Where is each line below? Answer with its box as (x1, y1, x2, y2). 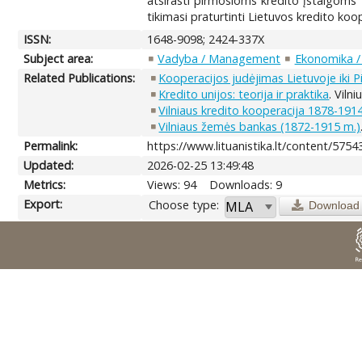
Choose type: (149, 196, 220, 213)
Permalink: (23, 137, 78, 154)
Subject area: (23, 50, 94, 66)
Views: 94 (147, 176, 197, 192)
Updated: (23, 157, 74, 173)
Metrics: (23, 176, 66, 192)
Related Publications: (23, 69, 136, 86)
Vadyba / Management (158, 50, 281, 66)
